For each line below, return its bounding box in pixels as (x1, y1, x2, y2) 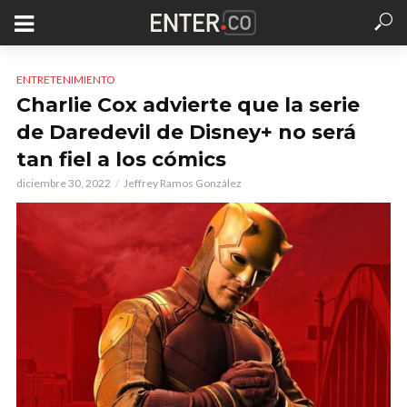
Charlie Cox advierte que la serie (16, 93, 360, 117)
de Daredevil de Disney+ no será (16, 120, 356, 144)
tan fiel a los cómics (16, 147, 226, 172)
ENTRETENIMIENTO (16, 73, 115, 86)
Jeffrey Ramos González (124, 176, 242, 190)
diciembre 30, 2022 (16, 176, 111, 190)
